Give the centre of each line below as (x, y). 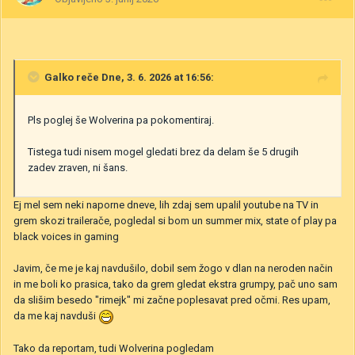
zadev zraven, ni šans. (78, 168)
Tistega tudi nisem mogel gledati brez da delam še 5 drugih (163, 152)
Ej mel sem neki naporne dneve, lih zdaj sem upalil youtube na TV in (166, 205)
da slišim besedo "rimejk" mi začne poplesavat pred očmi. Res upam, (172, 300)
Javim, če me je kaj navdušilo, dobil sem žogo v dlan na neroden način (173, 269)
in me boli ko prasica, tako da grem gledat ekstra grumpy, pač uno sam (176, 284)
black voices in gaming (66, 237)
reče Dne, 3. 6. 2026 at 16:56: (144, 78)
